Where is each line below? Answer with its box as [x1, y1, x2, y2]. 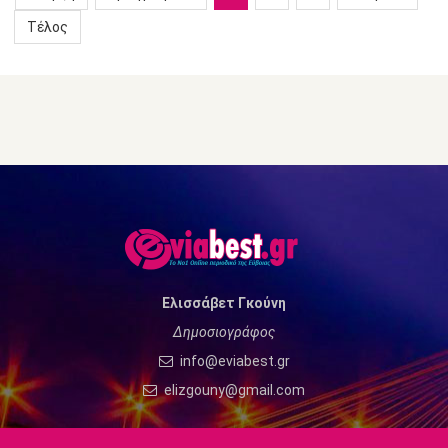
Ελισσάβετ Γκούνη [162, 295, 286, 312]
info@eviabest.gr [176, 353, 290, 370]
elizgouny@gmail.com [161, 382, 305, 399]
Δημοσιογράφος [173, 324, 275, 341]
